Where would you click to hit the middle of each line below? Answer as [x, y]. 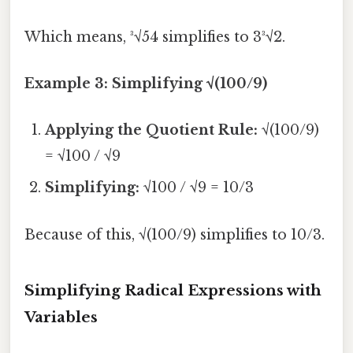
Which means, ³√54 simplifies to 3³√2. [155, 37]
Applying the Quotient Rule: [152, 130]
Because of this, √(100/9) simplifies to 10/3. [175, 234]
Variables [61, 317]
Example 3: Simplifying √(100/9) [146, 84]
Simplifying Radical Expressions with [173, 290]
